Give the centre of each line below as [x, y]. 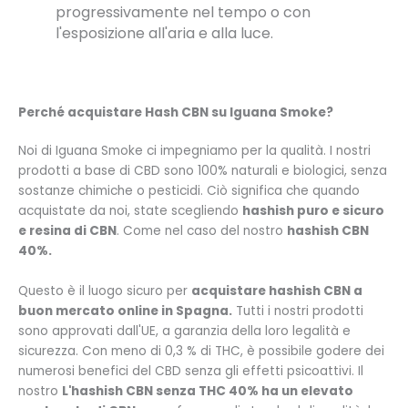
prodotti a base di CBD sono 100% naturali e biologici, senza [203, 170]
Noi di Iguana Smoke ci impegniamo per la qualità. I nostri [194, 150]
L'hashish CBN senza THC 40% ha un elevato [208, 391]
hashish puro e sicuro [313, 210]
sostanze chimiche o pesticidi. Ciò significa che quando [189, 190]
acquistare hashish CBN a [277, 291]
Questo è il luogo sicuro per [105, 291]
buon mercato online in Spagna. [125, 311]
